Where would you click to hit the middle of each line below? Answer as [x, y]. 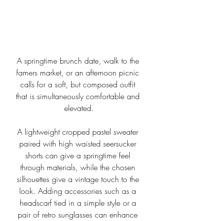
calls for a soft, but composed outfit [79, 84]
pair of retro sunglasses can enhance [79, 214]
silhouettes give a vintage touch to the [79, 179]
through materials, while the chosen [79, 167]
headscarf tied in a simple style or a [79, 203]
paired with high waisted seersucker [79, 143]
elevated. [79, 108]
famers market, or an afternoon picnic [79, 72]
